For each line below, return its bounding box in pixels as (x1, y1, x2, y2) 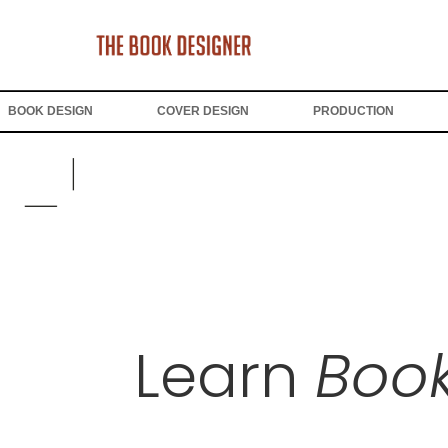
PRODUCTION (313, 104, 395, 118)
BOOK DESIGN (8, 104, 93, 118)
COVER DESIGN (157, 104, 250, 118)
